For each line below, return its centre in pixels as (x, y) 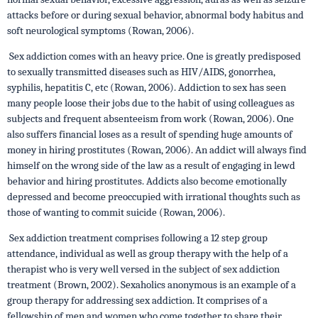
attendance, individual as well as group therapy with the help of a (148, 253)
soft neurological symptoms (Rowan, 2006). (100, 31)
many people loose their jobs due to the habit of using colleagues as (151, 103)
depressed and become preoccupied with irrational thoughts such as (154, 197)
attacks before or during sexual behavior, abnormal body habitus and (155, 15)
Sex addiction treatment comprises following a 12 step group (137, 238)
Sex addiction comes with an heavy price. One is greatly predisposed (154, 56)
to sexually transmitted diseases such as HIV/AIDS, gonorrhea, (141, 72)
